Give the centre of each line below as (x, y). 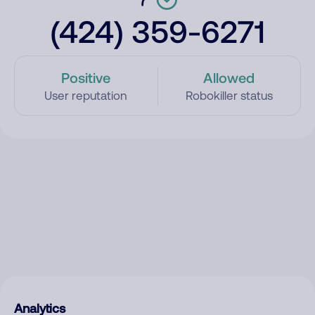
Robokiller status (229, 96)
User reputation (86, 96)
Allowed (229, 77)
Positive (86, 77)
